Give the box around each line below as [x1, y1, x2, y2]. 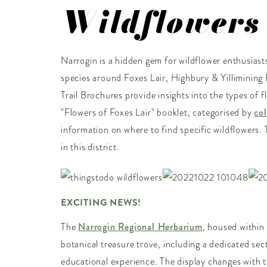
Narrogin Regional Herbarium [78, 220, 203, 234]
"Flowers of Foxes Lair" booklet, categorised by [61, 105, 254, 119]
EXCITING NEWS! [61, 195, 142, 210]
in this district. [61, 140, 120, 154]
